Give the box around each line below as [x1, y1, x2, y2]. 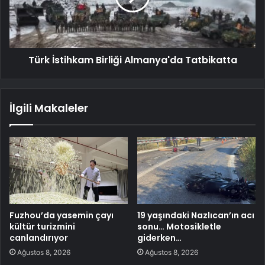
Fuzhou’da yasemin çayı [9, 209, 114, 221]
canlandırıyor [9, 231, 68, 244]
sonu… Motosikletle [137, 220, 221, 232]
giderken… [137, 231, 182, 244]
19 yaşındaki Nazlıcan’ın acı [137, 209, 254, 221]
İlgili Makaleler [9, 101, 88, 116]
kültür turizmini [9, 220, 75, 232]
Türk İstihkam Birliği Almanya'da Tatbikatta [28, 53, 237, 67]
